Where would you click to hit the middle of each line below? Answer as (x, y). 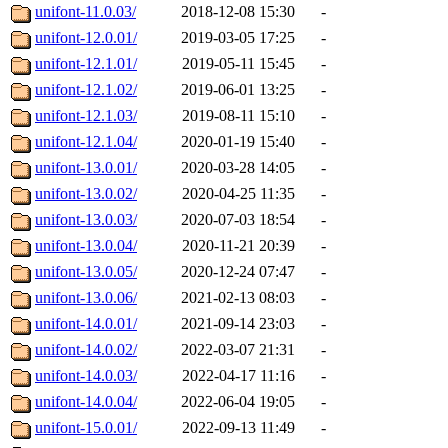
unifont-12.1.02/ (86, 90)
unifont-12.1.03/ (86, 116)
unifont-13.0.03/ (86, 220)
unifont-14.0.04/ (86, 402)
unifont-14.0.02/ (86, 350)
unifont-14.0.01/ (86, 324)
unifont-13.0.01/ (86, 168)
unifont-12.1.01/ (86, 64)
